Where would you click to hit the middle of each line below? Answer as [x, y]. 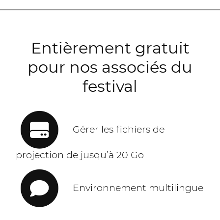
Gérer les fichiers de [114, 129]
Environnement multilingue [133, 188]
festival [110, 86]
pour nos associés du [110, 67]
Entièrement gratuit [110, 48]
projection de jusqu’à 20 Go [80, 155]
